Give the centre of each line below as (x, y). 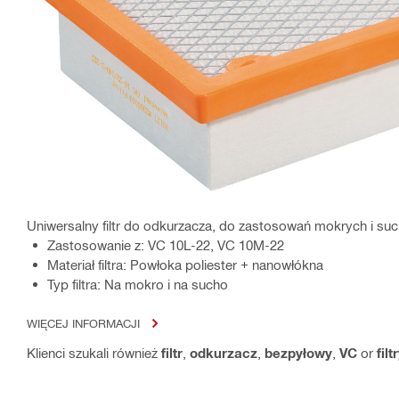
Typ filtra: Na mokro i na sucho (138, 285)
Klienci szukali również (94, 353)
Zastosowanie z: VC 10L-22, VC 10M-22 (166, 245)
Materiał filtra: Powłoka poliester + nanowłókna (185, 265)
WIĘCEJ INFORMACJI (83, 323)
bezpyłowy (298, 353)
